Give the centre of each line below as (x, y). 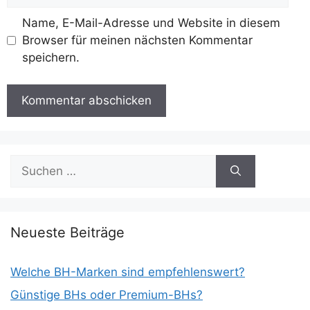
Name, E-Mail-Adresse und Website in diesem (151, 23)
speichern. (51, 57)
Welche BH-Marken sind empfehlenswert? (128, 272)
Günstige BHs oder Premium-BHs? (107, 295)
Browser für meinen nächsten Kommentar (137, 40)
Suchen (30, 162)
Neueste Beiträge (67, 232)
